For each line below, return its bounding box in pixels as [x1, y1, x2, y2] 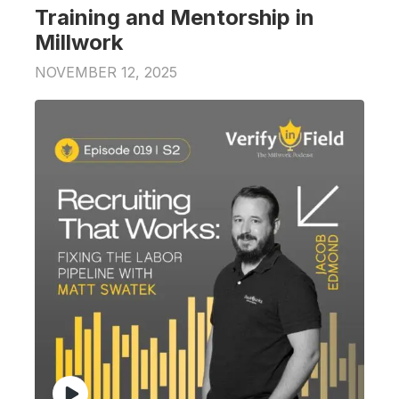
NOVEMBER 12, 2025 [35, 63, 177, 81]
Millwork [35, 28, 123, 55]
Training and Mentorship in [35, 4, 314, 30]
